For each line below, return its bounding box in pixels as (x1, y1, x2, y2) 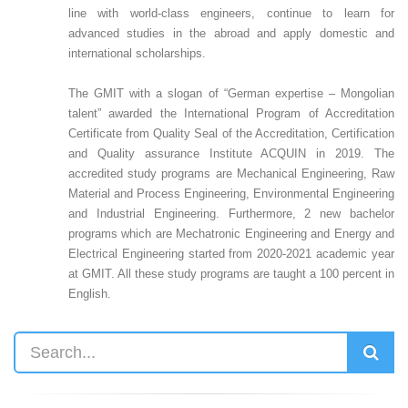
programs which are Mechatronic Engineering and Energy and (68, 227, 394, 241)
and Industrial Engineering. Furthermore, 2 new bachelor (68, 207, 394, 221)
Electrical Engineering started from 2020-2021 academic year (68, 247, 394, 261)
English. (68, 287, 111, 301)
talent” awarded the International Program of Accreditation (68, 107, 394, 121)
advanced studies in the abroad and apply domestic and (68, 26, 394, 41)
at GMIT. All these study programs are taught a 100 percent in (68, 267, 394, 281)
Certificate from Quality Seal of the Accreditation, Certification (68, 127, 394, 141)
